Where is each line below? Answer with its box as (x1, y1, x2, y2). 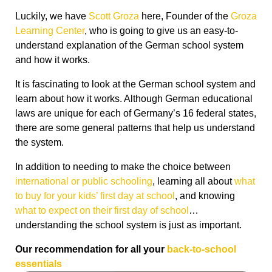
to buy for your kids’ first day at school (15, 191, 175, 202)
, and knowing (175, 191, 235, 202)
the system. (15, 137, 64, 148)
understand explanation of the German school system (15, 40, 243, 51)
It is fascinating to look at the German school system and (15, 79, 256, 90)
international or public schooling (15, 176, 152, 187)
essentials (15, 259, 62, 270)
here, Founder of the (139, 11, 231, 22)
